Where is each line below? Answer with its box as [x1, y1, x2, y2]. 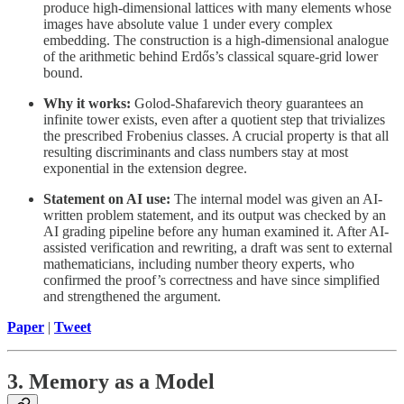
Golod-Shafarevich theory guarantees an [131, 95, 363, 111]
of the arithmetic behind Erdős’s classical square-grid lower [43, 48, 378, 64]
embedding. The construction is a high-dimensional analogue [43, 32, 389, 48]
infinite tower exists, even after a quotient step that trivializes [43, 111, 385, 127]
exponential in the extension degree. [43, 160, 247, 176]
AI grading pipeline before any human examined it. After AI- [43, 223, 389, 239]
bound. [43, 64, 83, 80]
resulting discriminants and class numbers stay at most [43, 143, 348, 160]
